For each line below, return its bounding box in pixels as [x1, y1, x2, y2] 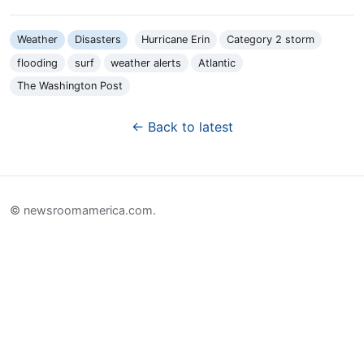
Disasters [74, 33, 121, 46]
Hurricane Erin [141, 33, 210, 46]
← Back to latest [131, 119, 233, 136]
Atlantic [198, 56, 236, 69]
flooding [16, 56, 58, 69]
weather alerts [110, 56, 182, 69]
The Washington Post [16, 80, 123, 93]
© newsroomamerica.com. [10, 202, 156, 217]
